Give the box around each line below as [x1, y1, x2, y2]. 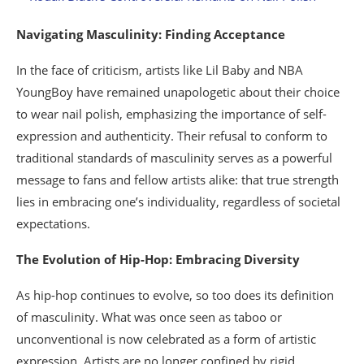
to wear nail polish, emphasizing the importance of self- [16, 106, 327, 123]
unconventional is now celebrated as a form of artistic [16, 331, 316, 348]
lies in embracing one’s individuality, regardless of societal [16, 193, 340, 210]
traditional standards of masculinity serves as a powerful [16, 149, 332, 167]
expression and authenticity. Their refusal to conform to [16, 128, 327, 145]
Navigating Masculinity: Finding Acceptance [16, 26, 285, 43]
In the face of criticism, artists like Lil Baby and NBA [16, 62, 303, 79]
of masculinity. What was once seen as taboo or [16, 309, 282, 326]
